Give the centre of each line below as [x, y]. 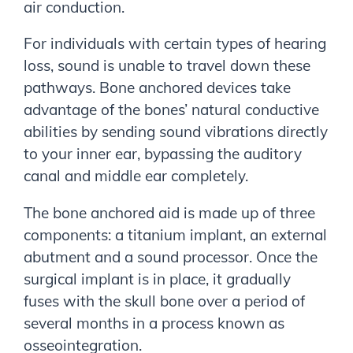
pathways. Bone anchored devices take [157, 88]
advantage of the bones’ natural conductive [171, 110]
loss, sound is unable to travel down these [167, 66]
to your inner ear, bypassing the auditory [163, 154]
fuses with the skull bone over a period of [164, 301]
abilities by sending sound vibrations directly [176, 132]
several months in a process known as [154, 323]
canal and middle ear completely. [136, 176]
